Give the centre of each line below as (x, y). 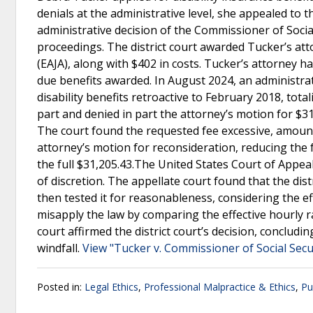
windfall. (60, 248)
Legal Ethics (111, 287)
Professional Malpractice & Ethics (220, 287)
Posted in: (61, 287)
